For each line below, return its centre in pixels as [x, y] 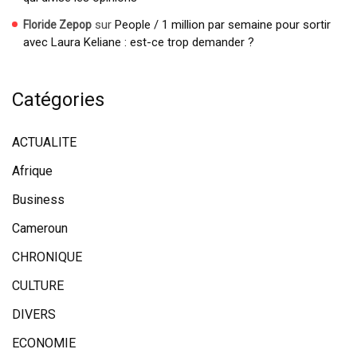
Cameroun [40, 228]
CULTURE [38, 285]
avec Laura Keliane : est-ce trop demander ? [139, 42]
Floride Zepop [57, 24]
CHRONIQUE [47, 257]
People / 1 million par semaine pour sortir [223, 24]
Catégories [58, 99]
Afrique [32, 171]
